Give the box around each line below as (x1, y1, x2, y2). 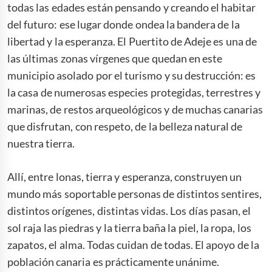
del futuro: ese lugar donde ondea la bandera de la (7, 17, 240, 31)
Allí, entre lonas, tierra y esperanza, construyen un (7, 169, 242, 183)
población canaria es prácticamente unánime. (7, 254, 220, 268)
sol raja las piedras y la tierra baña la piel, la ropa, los (7, 220, 251, 234)
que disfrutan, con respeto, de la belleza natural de (7, 119, 243, 133)
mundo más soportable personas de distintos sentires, (7, 186, 262, 200)
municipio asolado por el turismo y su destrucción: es (7, 68, 256, 82)
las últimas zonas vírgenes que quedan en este (7, 51, 223, 65)
